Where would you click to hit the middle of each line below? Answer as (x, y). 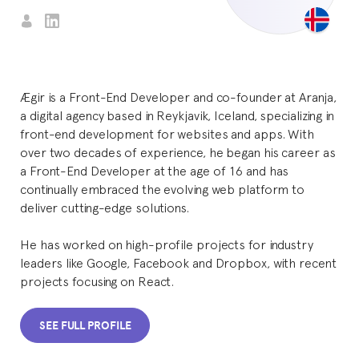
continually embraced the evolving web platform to (163, 188)
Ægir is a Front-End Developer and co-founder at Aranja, (178, 96)
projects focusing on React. (97, 280)
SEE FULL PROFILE (85, 326)
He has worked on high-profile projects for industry (167, 244)
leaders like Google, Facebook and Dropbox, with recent (178, 262)
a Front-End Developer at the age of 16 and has (155, 170)
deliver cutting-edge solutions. (105, 207)
